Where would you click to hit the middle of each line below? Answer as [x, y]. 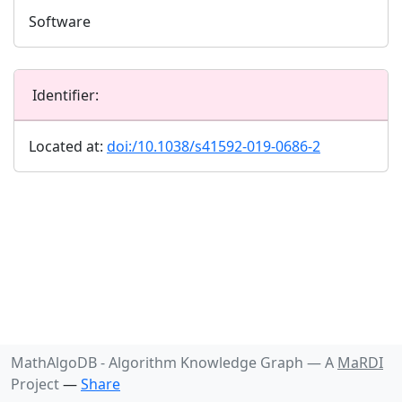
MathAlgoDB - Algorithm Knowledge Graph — [166, 363]
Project [35, 384]
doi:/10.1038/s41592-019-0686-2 [214, 146]
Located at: [68, 146]
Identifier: [66, 95]
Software [60, 22]
